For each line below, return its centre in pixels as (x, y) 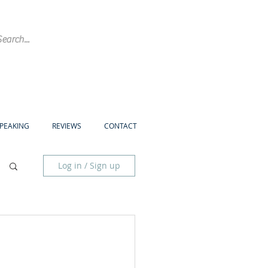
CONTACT (121, 126)
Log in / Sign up (89, 165)
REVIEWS (67, 126)
